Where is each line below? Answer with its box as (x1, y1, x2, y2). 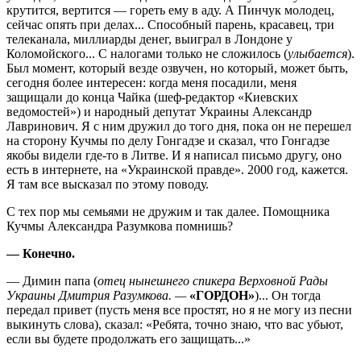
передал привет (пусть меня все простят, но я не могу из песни (6, 302, 352, 317)
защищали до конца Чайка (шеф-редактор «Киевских (6, 89, 298, 104)
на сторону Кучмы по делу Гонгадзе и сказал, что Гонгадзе (6, 133, 330, 147)
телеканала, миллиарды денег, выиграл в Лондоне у (6, 31, 293, 46)
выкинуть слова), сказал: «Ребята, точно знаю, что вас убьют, (6, 317, 343, 331)
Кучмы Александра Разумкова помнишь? (6, 218, 233, 233)
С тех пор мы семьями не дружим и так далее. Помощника (6, 204, 330, 218)
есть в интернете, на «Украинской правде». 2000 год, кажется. (6, 162, 348, 176)
